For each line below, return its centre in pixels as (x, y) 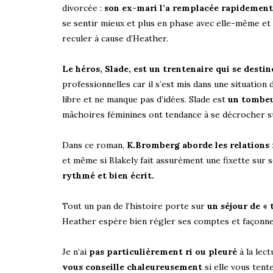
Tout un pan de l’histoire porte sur (133, 206)
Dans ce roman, (94, 145)
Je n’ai (76, 251)
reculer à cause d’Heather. (115, 38)
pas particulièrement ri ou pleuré (163, 251)
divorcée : (82, 8)
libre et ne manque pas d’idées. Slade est (145, 99)
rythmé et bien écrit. (108, 175)
